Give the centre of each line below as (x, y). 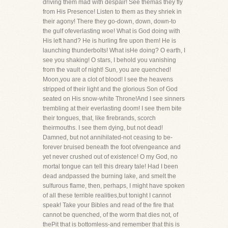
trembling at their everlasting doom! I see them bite (112, 108)
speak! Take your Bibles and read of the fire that (108, 205)
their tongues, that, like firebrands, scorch (99, 118)
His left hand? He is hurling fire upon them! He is (109, 41)
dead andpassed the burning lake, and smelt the (109, 176)
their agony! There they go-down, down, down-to (109, 21)
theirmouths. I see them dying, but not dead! (103, 128)
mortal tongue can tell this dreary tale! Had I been (110, 166)
